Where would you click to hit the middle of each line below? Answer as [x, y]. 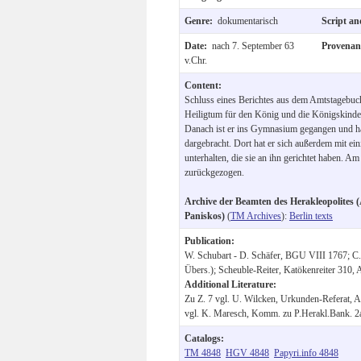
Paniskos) [205, 216]
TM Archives [256, 216]
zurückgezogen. [214, 172]
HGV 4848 [247, 353]
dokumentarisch [248, 21]
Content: [203, 85]
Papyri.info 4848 [306, 353]
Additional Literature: [230, 284]
